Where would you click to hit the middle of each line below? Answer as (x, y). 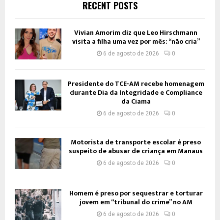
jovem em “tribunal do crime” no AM (136, 202)
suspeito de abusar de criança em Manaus (136, 151)
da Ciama (136, 101)
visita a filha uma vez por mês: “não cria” (136, 41)
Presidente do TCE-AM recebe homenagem (136, 84)
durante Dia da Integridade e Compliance (136, 93)
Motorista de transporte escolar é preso (136, 142)
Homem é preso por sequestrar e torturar (136, 193)
